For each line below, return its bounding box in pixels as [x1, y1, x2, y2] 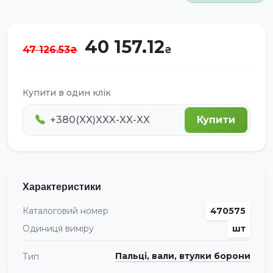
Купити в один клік [23, 87, 111, 98]
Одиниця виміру [23, 222, 94, 234]
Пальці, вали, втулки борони [115, 250, 250, 262]
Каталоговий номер [23, 205, 108, 216]
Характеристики [23, 180, 101, 193]
